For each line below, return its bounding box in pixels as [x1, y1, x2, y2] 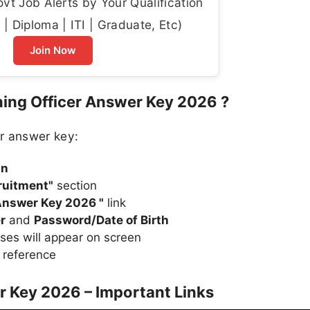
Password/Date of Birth [34, 212, 169, 227]
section [53, 178, 97, 192]
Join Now [30, 44, 76, 57]
